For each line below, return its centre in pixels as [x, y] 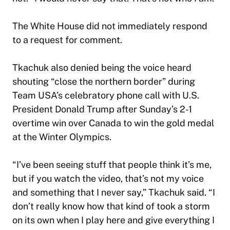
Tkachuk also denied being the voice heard [102, 68]
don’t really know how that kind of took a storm [111, 206]
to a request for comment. [67, 40]
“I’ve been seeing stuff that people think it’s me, [112, 165]
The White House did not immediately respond [110, 26]
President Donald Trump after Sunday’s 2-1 [102, 109]
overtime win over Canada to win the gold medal [113, 123]
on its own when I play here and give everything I [113, 220]
